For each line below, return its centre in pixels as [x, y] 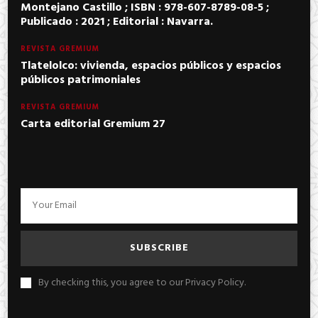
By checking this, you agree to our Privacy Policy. [142, 283]
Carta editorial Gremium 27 [93, 124]
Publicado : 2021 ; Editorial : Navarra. [117, 22]
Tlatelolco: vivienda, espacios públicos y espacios [151, 66]
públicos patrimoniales [81, 80]
